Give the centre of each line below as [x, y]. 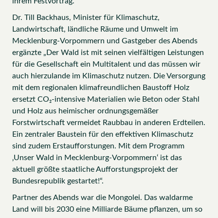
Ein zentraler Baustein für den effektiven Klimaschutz [103, 135]
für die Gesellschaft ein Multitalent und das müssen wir [106, 64]
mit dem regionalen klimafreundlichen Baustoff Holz [101, 88]
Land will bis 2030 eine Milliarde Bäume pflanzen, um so [107, 209]
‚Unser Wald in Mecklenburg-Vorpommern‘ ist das [97, 158]
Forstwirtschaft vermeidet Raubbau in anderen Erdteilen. [109, 123]
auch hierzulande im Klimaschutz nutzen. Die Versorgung [109, 76]
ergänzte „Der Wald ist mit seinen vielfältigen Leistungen [108, 53]
